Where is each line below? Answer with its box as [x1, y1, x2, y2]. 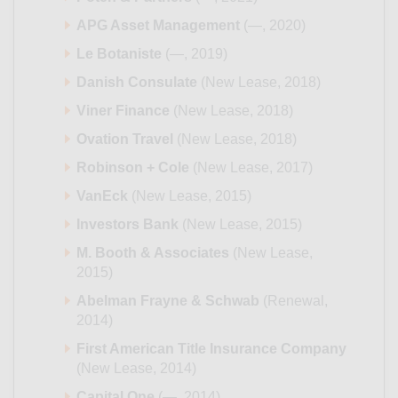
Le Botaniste [76, 46, 162, 62]
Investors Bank [76, 217, 179, 233]
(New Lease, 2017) [189, 160, 313, 176]
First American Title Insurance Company [76, 341, 346, 357]
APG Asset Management [76, 18, 240, 34]
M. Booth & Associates [76, 245, 229, 261]
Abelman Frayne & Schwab [76, 293, 259, 309]
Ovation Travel [76, 131, 173, 147]
